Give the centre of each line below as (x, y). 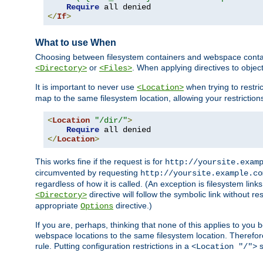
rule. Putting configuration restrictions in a (113, 246)
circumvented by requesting (88, 173)
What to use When (76, 42)
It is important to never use (86, 87)
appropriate (58, 206)
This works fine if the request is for (100, 162)
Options (97, 206)
